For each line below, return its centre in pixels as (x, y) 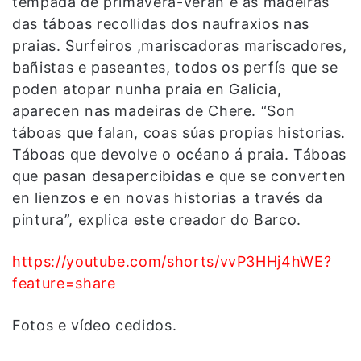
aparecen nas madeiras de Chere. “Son (154, 110)
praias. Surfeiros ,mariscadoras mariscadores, (180, 45)
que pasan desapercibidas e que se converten (179, 176)
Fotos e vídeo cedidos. (95, 325)
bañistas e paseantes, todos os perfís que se (175, 67)
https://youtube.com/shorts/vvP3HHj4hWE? (172, 261)
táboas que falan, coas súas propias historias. (179, 132)
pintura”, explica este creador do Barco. (157, 219)
